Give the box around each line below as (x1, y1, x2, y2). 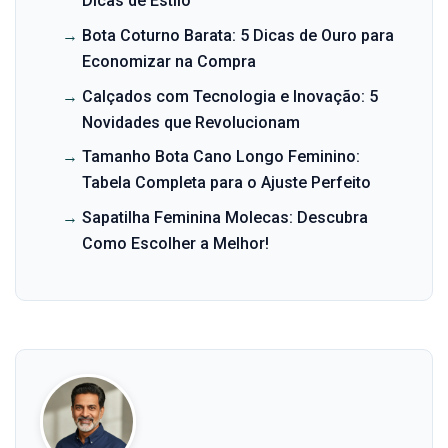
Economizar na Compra (81, 51, 256, 71)
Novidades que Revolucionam (81, 112, 300, 132)
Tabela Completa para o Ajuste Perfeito (81, 173, 371, 193)
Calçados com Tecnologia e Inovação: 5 (81, 86, 378, 106)
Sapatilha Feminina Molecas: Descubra (81, 208, 368, 228)
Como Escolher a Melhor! (81, 234, 269, 254)
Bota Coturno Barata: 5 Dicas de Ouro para (81, 25, 394, 45)
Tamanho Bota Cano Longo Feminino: (81, 147, 360, 167)
